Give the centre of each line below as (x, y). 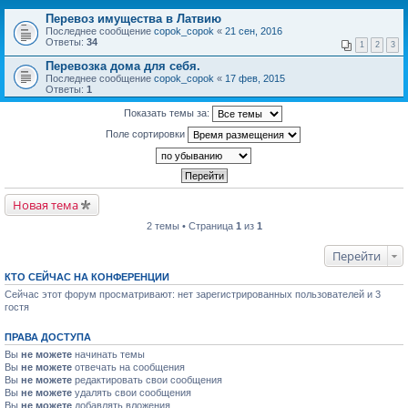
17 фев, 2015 (255, 79)
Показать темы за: (168, 113)
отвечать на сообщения (128, 367)
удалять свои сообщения (132, 393)
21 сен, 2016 (254, 31)
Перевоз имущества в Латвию (133, 19)
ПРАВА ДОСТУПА (48, 337)
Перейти (357, 256)
